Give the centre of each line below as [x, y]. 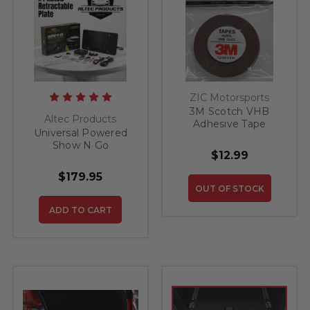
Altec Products [81, 119]
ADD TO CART [80, 210]
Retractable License [81, 158]
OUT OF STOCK [229, 189]
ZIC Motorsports [230, 98]
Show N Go [80, 146]
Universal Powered [80, 133]
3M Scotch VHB [230, 112]
